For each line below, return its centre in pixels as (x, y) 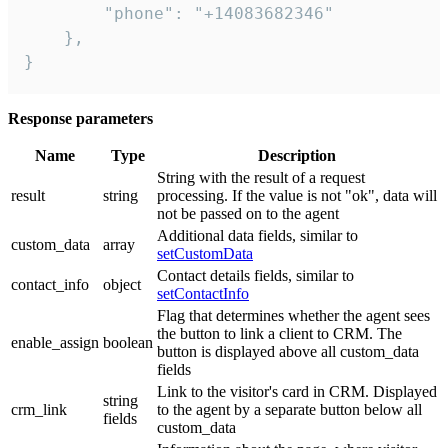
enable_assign (55, 343)
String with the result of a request (261, 178)
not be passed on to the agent (248, 214)
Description (297, 156)
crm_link (39, 410)
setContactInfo (203, 294)
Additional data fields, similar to (257, 236)
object (122, 285)
